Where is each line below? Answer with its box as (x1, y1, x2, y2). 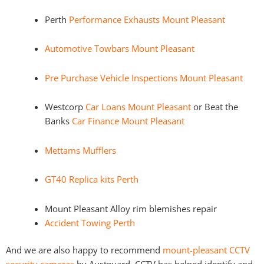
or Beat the (190, 101, 238, 113)
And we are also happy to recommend (6, 243, 163, 256)
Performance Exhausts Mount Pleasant (68, 13, 225, 25)
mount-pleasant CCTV (163, 243, 250, 256)
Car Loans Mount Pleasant (85, 101, 191, 113)
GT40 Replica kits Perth (44, 173, 138, 186)
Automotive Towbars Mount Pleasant (44, 42, 194, 55)
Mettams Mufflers (44, 144, 116, 156)
